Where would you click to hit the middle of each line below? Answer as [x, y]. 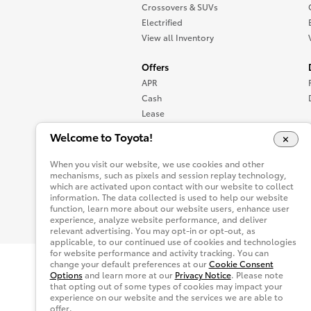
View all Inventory [178, 37]
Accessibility [220, 266]
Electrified [162, 22]
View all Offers [171, 143]
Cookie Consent [241, 263]
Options [66, 274]
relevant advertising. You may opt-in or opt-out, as [152, 230]
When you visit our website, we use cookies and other [157, 163]
